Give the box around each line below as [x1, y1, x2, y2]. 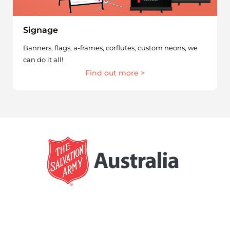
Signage [23, 25, 58, 35]
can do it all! [23, 55, 63, 64]
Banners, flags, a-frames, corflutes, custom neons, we [23, 44, 198, 52]
